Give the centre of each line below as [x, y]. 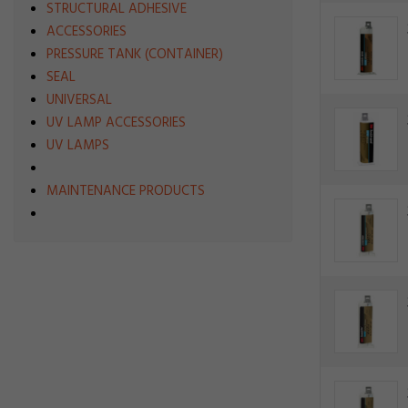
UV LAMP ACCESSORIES [116, 123]
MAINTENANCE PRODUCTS [126, 191]
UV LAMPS [78, 146]
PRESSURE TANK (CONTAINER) [135, 55]
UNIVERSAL [79, 100]
